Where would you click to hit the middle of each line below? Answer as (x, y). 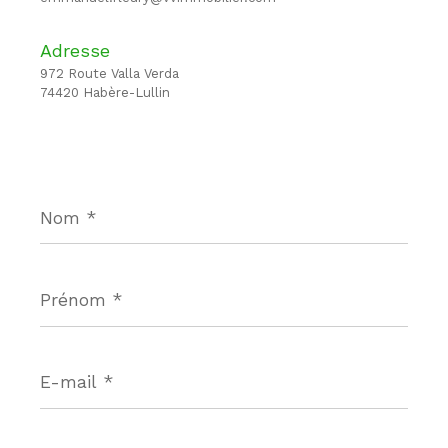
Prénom (68, 280)
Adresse (75, 51)
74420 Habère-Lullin (105, 93)
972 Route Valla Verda (109, 74)
